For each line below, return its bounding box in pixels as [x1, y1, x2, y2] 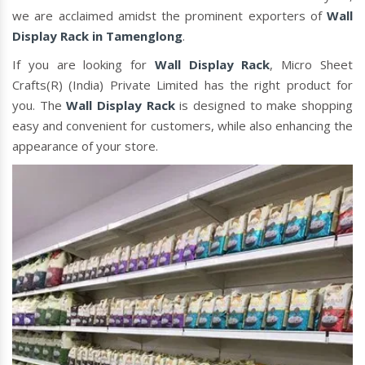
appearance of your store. [12, 138, 158, 154]
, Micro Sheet [270, 56, 354, 73]
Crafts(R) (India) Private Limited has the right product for [12, 77, 353, 93]
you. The [12, 97, 67, 113]
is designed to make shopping [174, 97, 354, 113]
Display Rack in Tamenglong [12, 28, 182, 44]
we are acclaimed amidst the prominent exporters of [12, 7, 327, 24]
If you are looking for [12, 56, 155, 73]
